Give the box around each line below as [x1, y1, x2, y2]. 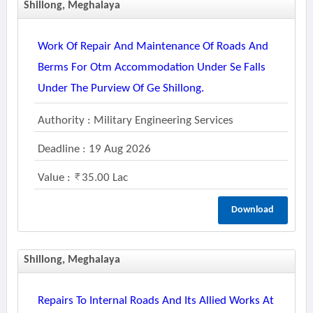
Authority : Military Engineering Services [37, 115, 233, 126]
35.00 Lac [81, 172, 128, 184]
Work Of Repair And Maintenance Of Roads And [37, 41, 268, 52]
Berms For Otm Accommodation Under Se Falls [37, 61, 265, 73]
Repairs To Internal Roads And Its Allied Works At [37, 295, 274, 307]
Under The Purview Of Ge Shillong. [37, 82, 204, 94]
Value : [37, 172, 73, 184]
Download [231, 205, 275, 215]
